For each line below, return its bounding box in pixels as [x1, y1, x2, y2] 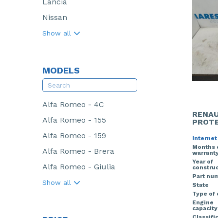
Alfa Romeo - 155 [42, 115, 106, 125]
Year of [192, 158, 213, 165]
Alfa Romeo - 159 [42, 131, 106, 140]
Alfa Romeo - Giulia [42, 162, 115, 171]
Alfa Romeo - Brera [42, 146, 114, 156]
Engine [192, 199, 214, 206]
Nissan [42, 13, 67, 22]
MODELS [42, 65, 80, 75]
